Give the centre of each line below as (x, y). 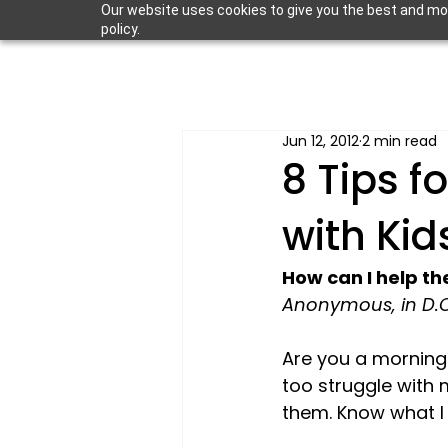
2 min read (399, 141)
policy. (120, 29)
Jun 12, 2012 (320, 141)
